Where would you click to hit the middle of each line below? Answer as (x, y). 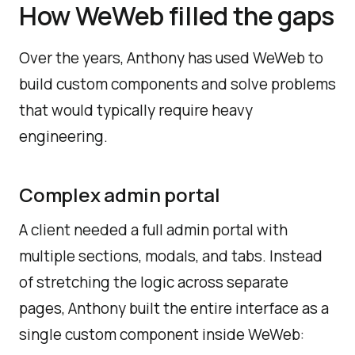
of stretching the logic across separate (154, 282)
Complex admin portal (120, 195)
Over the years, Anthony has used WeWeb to (171, 58)
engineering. (63, 136)
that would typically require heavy (136, 110)
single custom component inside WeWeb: (162, 334)
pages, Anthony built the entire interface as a (174, 308)
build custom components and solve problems (177, 84)
